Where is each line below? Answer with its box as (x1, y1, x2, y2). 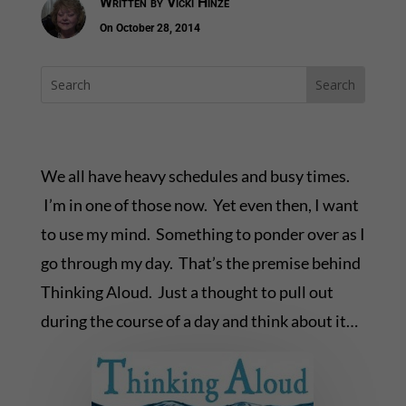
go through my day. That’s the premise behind (40, 253, 361, 274)
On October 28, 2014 (99, 22, 200, 35)
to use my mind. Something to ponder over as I (40, 224, 365, 245)
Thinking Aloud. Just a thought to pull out (40, 282, 333, 303)
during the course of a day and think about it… (40, 311, 358, 332)
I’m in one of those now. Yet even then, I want (40, 195, 359, 216)
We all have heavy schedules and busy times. (40, 166, 350, 187)
